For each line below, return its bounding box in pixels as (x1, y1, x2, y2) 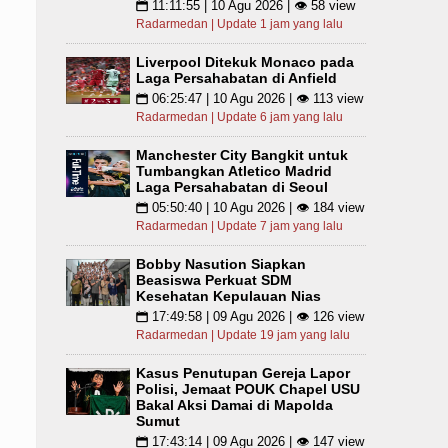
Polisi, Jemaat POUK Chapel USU (136, 381, 360, 397)
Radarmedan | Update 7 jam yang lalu (136, 219, 343, 233)
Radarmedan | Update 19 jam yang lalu (136, 328, 350, 342)
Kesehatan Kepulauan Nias (136, 288, 321, 304)
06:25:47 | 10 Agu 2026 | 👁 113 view (148, 91, 363, 106)
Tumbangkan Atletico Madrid (136, 163, 332, 179)
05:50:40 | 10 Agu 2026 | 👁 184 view (148, 200, 364, 215)
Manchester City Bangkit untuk (136, 147, 348, 163)
